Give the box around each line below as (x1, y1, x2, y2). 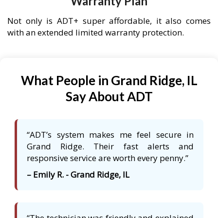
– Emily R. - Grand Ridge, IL (27, 169, 129, 181)
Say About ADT (65, 89, 153, 105)
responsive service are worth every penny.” (27, 152, 188, 164)
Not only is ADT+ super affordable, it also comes (7, 15, 211, 27)
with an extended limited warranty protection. (7, 27, 184, 38)
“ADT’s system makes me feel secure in (27, 129, 194, 141)
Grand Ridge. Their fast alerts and (27, 141, 194, 152)
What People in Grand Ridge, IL (20, 73, 198, 89)
